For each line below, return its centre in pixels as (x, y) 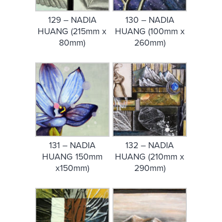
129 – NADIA (72, 20)
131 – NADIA (72, 145)
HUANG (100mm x (150, 32)
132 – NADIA (150, 145)
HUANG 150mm (72, 157)
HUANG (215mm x (72, 32)
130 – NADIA (150, 20)
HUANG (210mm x (150, 157)
